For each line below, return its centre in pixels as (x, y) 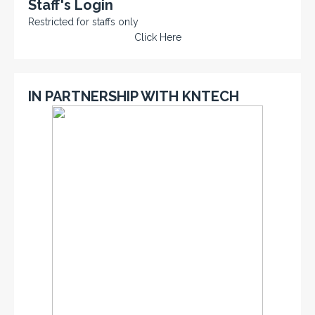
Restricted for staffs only (83, 21)
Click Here (157, 37)
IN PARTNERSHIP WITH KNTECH (134, 96)
